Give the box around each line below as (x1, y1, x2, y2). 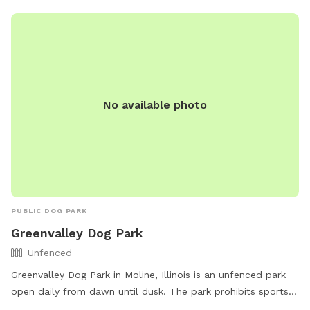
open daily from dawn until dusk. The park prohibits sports (11, 286, 289, 298)
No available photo (103, 98, 207, 112)
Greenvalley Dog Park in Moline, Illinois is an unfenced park (11, 269, 286, 281)
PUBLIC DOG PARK (11, 207, 87, 215)
